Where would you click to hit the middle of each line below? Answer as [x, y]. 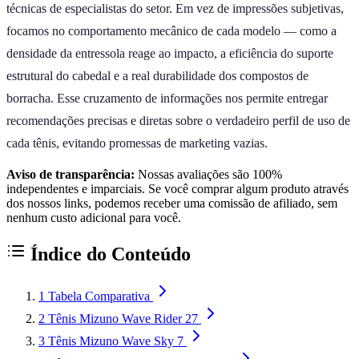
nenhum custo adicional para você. [94, 217]
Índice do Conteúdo [108, 254]
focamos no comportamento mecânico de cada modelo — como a [171, 30]
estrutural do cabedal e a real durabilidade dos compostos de [157, 75]
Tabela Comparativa [99, 296]
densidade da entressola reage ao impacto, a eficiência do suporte [170, 53]
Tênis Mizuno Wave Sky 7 [116, 341]
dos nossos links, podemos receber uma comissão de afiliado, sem [172, 203]
